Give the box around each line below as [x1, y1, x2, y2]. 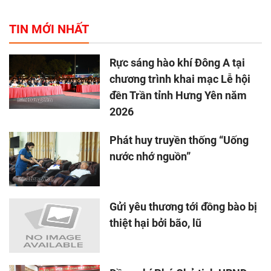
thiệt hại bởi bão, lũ [109, 217, 201, 230]
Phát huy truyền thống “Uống [109, 134, 249, 147]
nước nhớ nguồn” [109, 150, 191, 163]
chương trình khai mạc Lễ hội [109, 73, 250, 86]
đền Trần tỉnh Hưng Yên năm [109, 89, 247, 102]
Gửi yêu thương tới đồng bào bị [109, 200, 257, 214]
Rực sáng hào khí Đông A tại [109, 56, 245, 70]
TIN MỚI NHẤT [9, 22, 89, 37]
